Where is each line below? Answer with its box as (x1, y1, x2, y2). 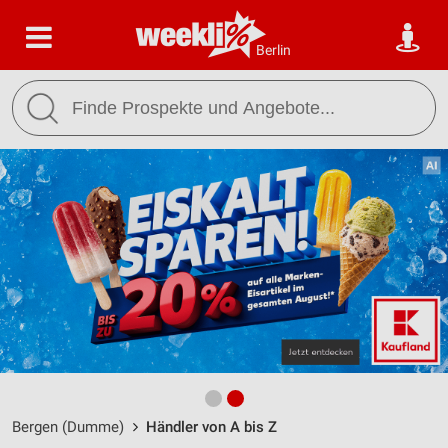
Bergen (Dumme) (12, 418, 124, 436)
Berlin (256, 42, 291, 58)
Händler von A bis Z (146, 418, 277, 436)
